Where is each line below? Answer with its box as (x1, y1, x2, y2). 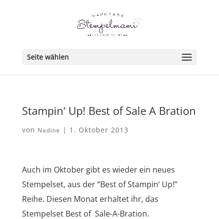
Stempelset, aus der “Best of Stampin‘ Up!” (22, 179, 179, 190)
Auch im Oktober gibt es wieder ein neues (22, 164, 175, 175)
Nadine (37, 126, 60, 134)
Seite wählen (26, 52, 69, 62)
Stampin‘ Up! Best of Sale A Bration (22, 103, 196, 118)
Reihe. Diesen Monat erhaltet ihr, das (22, 194, 158, 204)
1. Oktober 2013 (69, 125, 129, 134)
